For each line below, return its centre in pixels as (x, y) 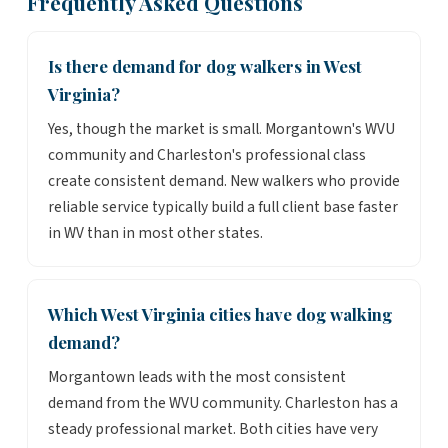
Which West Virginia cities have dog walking (219, 313)
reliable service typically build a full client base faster (222, 206)
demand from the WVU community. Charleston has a (222, 402)
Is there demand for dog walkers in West (204, 65)
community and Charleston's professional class (206, 154)
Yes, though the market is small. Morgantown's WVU (221, 128)
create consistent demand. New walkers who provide (223, 180)
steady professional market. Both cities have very (212, 428)
